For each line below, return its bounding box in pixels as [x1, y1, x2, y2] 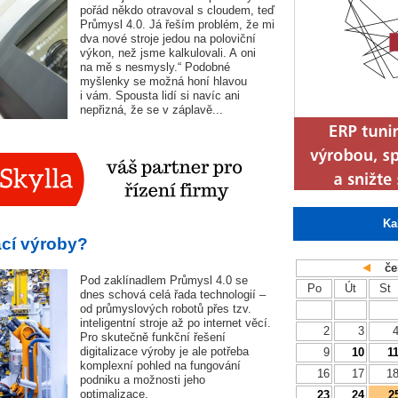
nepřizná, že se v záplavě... [80, 103, 223, 116]
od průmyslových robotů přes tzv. [80, 302, 251, 315]
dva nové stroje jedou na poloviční [80, 32, 256, 45]
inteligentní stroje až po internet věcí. [80, 316, 271, 330]
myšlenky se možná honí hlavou [80, 75, 247, 88]
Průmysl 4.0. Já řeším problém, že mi [80, 18, 275, 31]
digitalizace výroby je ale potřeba [80, 345, 249, 358]
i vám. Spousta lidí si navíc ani [80, 89, 240, 102]
